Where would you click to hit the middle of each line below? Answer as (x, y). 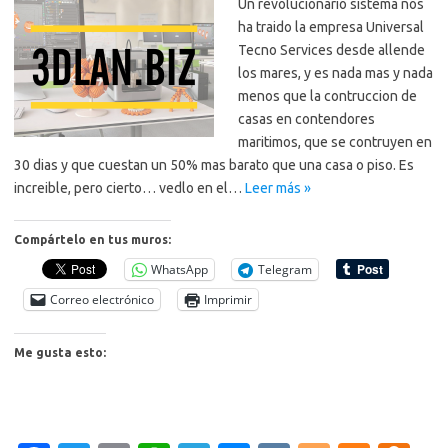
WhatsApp (179, 269)
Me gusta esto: (60, 352)
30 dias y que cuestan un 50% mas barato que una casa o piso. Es (214, 164)
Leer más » (278, 187)
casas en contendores (306, 118)
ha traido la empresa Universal (331, 26)
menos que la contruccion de (327, 95)
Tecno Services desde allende (331, 49)
